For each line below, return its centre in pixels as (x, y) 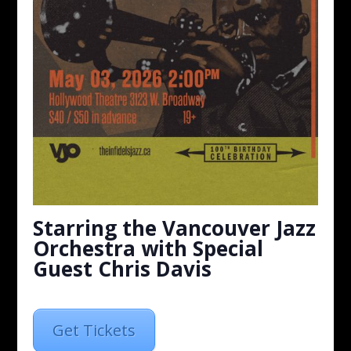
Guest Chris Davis (123, 269)
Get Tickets (94, 330)
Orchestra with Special (148, 249)
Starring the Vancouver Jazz (175, 228)
